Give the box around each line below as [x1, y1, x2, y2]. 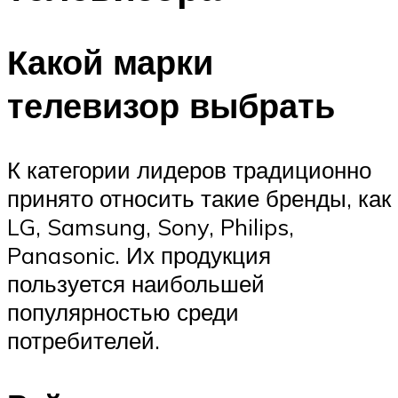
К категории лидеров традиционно [7, 155, 371, 185]
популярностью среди [7, 298, 239, 327]
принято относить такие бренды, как [7, 184, 391, 213]
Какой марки [7, 40, 213, 84]
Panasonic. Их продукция [7, 241, 271, 270]
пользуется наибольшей [7, 269, 265, 298]
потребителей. [7, 326, 160, 355]
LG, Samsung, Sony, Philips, [7, 212, 294, 242]
